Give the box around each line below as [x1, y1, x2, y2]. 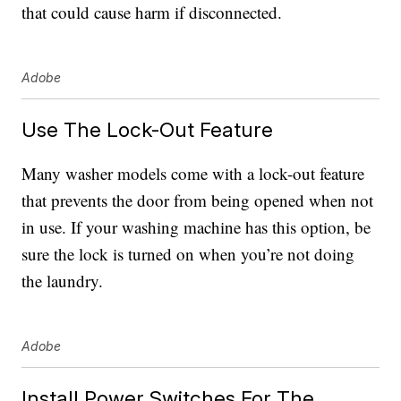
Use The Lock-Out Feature [21, 117, 274, 142]
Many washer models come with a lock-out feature [21, 162, 365, 185]
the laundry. [21, 269, 104, 293]
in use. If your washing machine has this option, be [21, 216, 371, 239]
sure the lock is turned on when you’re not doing [21, 243, 355, 266]
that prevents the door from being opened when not [21, 189, 374, 212]
